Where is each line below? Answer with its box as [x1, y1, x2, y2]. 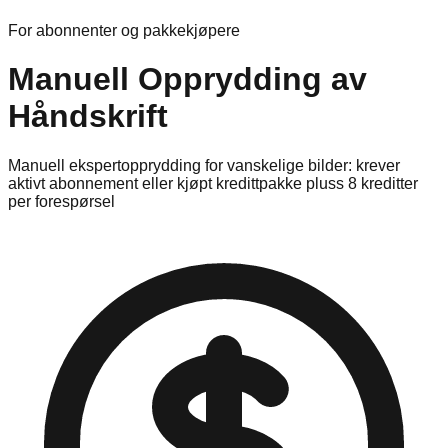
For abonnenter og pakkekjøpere [8, 22, 240, 39]
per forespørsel [8, 192, 115, 210]
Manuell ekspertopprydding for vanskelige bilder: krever [8, 156, 400, 174]
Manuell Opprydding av [8, 61, 367, 98]
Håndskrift [8, 98, 168, 135]
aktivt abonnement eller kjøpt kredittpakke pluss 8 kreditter [8, 174, 418, 192]
